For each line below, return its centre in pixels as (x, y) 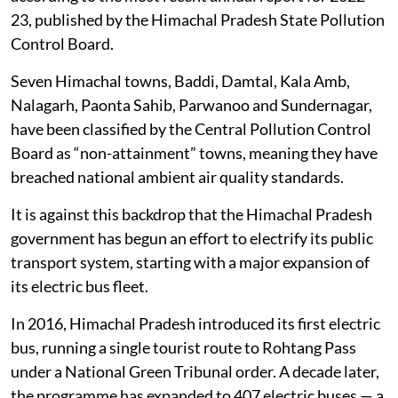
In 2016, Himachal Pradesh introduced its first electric (195, 323)
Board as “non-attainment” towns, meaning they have (194, 152)
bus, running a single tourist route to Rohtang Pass (183, 347)
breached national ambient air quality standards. (177, 176)
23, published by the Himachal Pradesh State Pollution (198, 19)
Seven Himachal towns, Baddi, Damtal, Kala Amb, (180, 80)
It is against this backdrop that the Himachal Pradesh (191, 214)
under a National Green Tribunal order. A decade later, (195, 371)
